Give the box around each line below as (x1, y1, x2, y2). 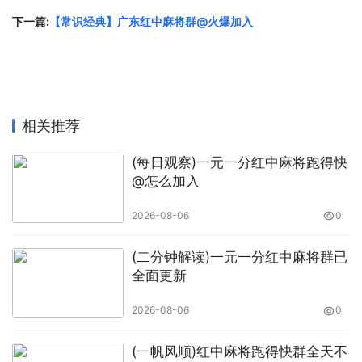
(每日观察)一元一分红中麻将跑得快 (131, 154, 347, 170)
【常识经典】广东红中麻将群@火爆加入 (49, 15, 253, 28)
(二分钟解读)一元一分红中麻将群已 (131, 249, 347, 266)
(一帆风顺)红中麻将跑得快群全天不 (131, 343, 347, 360)
